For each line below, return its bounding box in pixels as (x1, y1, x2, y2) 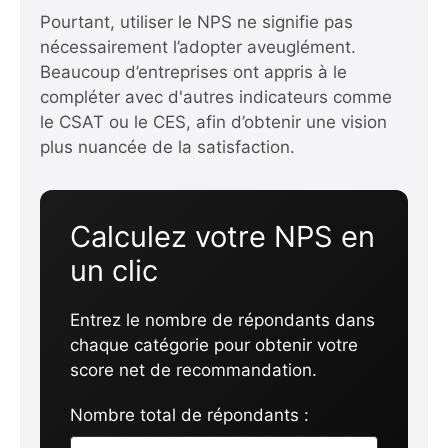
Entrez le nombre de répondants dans (70, 310, 375, 330)
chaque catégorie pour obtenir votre (70, 335, 358, 355)
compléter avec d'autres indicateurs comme (40, 87, 392, 107)
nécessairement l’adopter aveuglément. (40, 37, 356, 57)
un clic (70, 253, 158, 288)
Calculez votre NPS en (70, 219, 375, 254)
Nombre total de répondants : (70, 405, 309, 425)
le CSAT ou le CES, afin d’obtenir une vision (40, 112, 387, 132)
